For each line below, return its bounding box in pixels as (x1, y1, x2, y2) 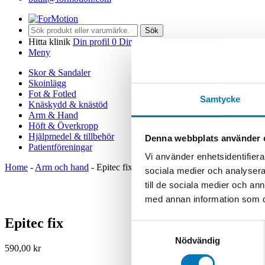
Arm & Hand (28, 110, 78, 121)
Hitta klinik (28, 37, 70, 47)
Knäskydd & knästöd (28, 99, 108, 110)
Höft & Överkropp (28, 121, 98, 131)
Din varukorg (119, 37, 169, 47)
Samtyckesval (131, 221, 188, 232)
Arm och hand (35, 162, 89, 173)
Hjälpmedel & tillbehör (28, 131, 114, 142)
